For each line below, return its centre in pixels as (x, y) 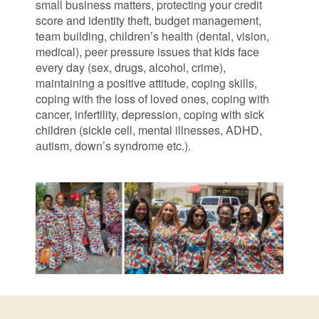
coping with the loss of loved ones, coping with (152, 99)
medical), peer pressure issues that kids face (147, 52)
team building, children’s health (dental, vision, (152, 36)
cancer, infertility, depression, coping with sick (150, 114)
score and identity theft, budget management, (148, 20)
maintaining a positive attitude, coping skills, (146, 83)
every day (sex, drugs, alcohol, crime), (131, 67)
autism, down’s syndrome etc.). (113, 146)
